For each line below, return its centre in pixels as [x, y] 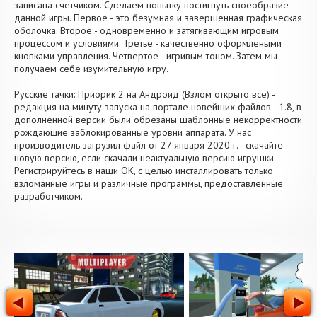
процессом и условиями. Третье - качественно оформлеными [148, 43]
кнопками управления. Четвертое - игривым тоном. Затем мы [146, 56]
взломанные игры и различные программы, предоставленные [149, 183]
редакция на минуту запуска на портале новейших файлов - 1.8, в [158, 107]
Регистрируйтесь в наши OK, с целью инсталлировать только [144, 171]
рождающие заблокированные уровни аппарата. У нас [133, 132]
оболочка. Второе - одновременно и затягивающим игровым [146, 30]
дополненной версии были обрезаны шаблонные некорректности [158, 120]
